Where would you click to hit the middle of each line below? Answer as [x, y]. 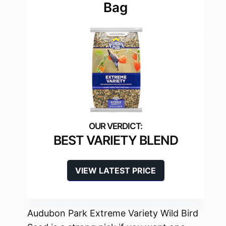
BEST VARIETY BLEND [116, 140]
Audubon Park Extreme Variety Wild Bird [113, 213]
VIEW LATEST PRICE [116, 171]
